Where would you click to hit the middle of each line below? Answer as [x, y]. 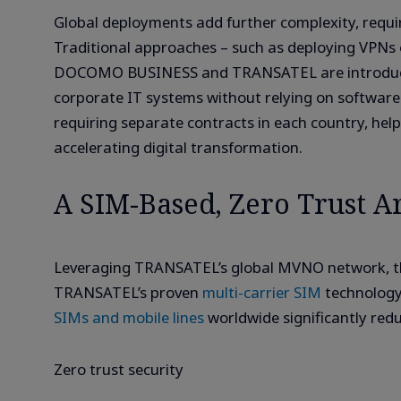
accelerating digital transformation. [178, 147]
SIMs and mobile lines [129, 317]
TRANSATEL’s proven [128, 292]
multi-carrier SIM [264, 292]
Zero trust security [119, 369]
